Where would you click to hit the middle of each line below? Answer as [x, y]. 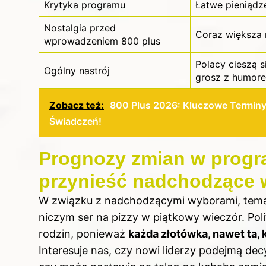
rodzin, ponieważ [83, 234]
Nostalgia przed [80, 28]
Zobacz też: [77, 105]
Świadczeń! [75, 121]
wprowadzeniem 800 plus [102, 41]
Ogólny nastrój [77, 71]
